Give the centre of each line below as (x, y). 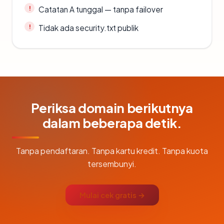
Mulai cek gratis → (112, 195)
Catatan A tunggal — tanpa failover (101, 9)
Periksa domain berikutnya (112, 108)
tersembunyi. (112, 164)
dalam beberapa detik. (112, 123)
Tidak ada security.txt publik (88, 28)
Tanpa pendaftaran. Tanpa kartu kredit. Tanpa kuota (112, 151)
